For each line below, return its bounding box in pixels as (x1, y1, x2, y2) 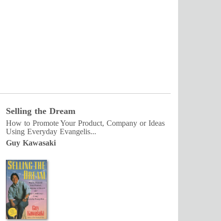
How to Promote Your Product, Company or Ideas (6, 119, 165, 128)
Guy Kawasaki (6, 139, 56, 147)
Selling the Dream (6, 106, 75, 116)
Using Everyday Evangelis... (6, 127, 96, 136)
